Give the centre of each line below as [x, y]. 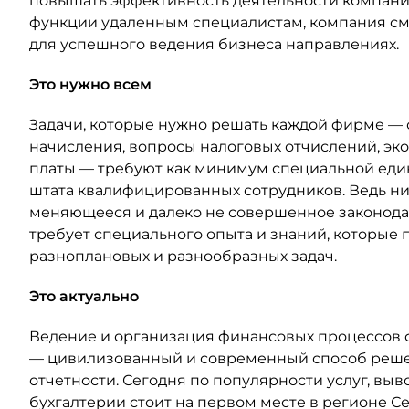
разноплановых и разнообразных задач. [183, 256]
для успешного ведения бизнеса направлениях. [214, 44]
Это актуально [84, 296]
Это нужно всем [90, 84]
